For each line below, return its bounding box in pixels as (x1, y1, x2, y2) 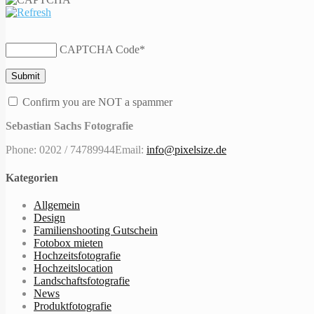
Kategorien (6, 171, 58, 184)
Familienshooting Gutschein (34, 224, 158, 236)
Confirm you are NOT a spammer (20, 96, 172, 109)
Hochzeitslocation (34, 261, 113, 274)
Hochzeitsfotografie (34, 249, 121, 261)
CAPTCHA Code (60, 43, 139, 56)
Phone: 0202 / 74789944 (6, 144, 115, 156)
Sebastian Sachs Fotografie (6, 120, 133, 132)
